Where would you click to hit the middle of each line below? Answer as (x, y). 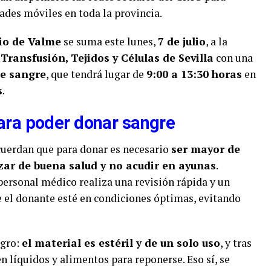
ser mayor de (206, 149)
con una (233, 57)
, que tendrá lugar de (96, 74)
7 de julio (182, 41)
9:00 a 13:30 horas (194, 74)
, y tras (236, 243)
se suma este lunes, (109, 41)
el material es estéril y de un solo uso (121, 243)
